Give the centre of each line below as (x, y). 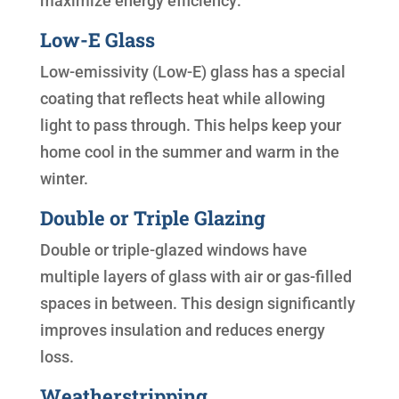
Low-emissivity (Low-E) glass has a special (192, 72)
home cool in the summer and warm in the (189, 152)
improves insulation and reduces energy (182, 330)
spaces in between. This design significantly (197, 304)
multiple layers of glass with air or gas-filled (195, 277)
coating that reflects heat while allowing (182, 99)
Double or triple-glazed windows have (173, 250)
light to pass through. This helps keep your (190, 126)
